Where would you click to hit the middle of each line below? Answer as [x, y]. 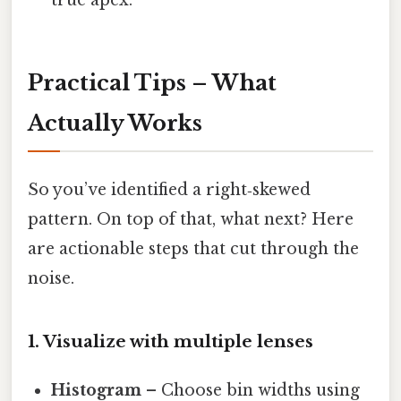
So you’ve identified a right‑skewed [169, 190]
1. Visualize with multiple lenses [171, 341]
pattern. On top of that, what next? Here [191, 220]
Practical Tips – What [152, 82]
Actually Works [115, 123]
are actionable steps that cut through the [193, 249]
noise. [51, 279]
